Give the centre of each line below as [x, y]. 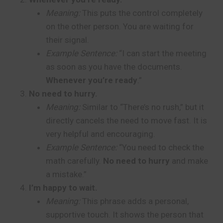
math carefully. [74, 161]
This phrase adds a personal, [134, 201]
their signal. [67, 40]
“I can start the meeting [162, 53]
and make [189, 161]
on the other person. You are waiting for [120, 26]
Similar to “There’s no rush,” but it [142, 107]
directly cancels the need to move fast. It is [126, 120]
